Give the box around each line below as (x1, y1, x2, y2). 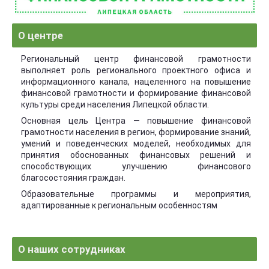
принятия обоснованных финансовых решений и (21, 150, 251, 160)
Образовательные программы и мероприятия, (21, 189, 251, 199)
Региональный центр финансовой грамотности (21, 54, 251, 64)
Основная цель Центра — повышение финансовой (21, 116, 251, 125)
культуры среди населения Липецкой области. (21, 100, 209, 109)
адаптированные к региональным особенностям (21, 201, 217, 210)
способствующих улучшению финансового (21, 162, 251, 171)
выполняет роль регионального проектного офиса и (21, 65, 251, 75)
